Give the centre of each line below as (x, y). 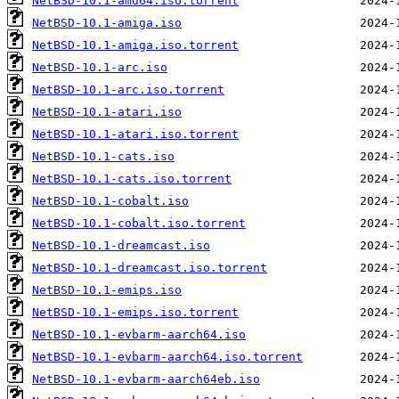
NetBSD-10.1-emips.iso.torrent (135, 313)
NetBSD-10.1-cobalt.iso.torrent (139, 224)
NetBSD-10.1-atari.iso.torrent (135, 134)
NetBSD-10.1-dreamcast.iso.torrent (150, 268)
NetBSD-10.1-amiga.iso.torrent (135, 45)
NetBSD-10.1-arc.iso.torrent (128, 90)
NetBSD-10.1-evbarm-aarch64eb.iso (146, 379)
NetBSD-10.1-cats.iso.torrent (132, 179)
